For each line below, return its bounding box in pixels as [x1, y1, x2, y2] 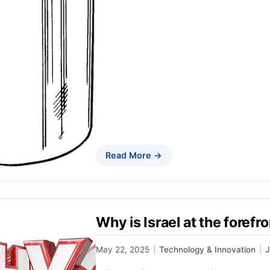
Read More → [105, 150, 162, 161]
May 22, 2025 [96, 244, 149, 254]
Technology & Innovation [159, 244, 256, 254]
